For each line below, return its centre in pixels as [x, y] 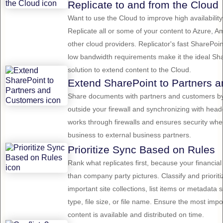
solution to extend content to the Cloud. [129, 70]
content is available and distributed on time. [136, 215]
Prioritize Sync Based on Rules [141, 150]
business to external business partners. [129, 135]
